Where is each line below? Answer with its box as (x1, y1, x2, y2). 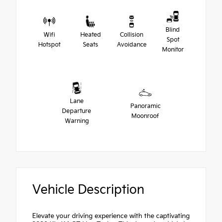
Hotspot (38, 41, 60, 49)
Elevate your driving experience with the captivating (32, 212, 190, 220)
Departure (62, 107, 92, 115)
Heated (80, 31, 101, 39)
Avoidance (116, 41, 147, 49)
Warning (64, 117, 89, 125)
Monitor (162, 46, 184, 54)
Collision (120, 31, 143, 39)
